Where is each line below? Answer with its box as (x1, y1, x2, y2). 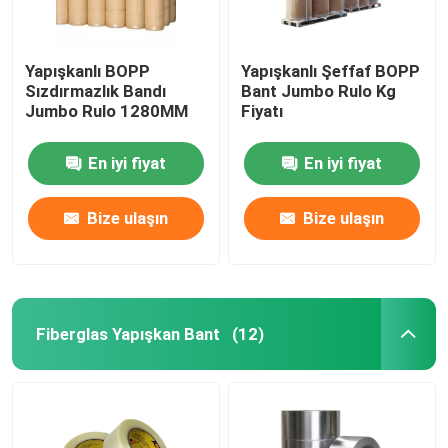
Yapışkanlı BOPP (25, 60, 151, 81)
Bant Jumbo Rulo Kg (241, 80, 397, 101)
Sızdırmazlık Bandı (25, 80, 167, 101)
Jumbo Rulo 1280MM (25, 100, 189, 121)
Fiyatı (241, 100, 284, 121)
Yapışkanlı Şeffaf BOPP (241, 60, 421, 81)
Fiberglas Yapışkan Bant (35, 323, 220, 344)
